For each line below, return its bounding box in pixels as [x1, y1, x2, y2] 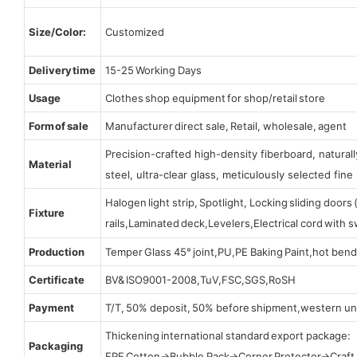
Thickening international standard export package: [104, 328, 353, 342]
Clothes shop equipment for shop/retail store [104, 91, 326, 104]
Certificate [28, 273, 84, 286]
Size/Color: [28, 25, 88, 38]
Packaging [28, 339, 83, 352]
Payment [28, 300, 74, 314]
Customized [104, 25, 164, 38]
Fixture [28, 206, 65, 219]
